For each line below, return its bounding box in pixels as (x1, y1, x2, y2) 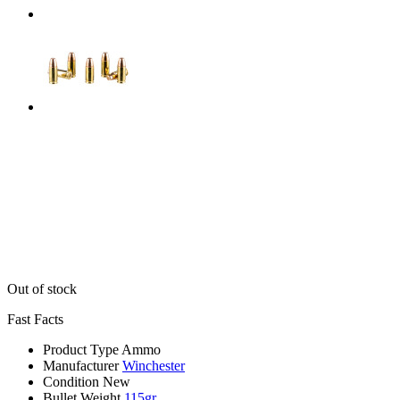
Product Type (43, 341, 119, 357)
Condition (43, 373, 99, 389)
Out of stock (7, 280, 77, 296)
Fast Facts (7, 311, 63, 327)
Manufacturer (43, 357, 119, 373)
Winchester (122, 357, 185, 373)
